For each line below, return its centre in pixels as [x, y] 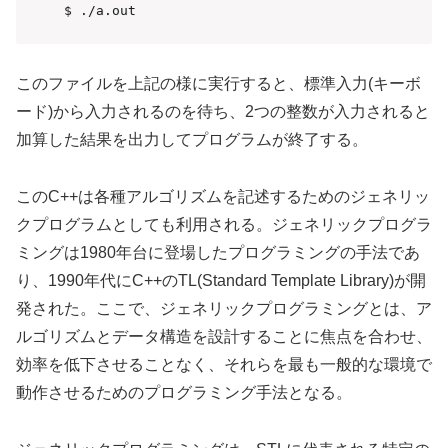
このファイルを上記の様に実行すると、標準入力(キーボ [218, 84]
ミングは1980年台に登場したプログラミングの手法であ [218, 252]
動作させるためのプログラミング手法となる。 [184, 392]
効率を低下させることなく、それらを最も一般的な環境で [224, 364]
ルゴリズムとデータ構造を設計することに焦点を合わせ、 [224, 336]
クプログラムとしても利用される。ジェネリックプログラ [224, 224]
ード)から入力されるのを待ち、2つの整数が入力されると [223, 112]
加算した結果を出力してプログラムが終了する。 [192, 140]
